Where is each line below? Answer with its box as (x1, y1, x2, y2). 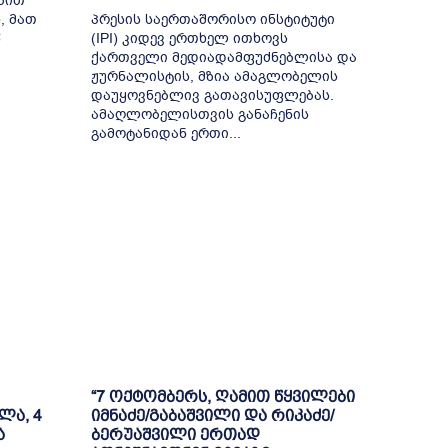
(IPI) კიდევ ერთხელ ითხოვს (90, 29, 288, 49)
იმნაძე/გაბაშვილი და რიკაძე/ (90, 406, 334, 424)
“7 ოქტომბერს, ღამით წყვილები (90, 387, 355, 405)
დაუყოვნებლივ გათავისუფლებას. (90, 86, 334, 106)
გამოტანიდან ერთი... (90, 124, 241, 144)
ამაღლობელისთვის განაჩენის (90, 105, 309, 125)
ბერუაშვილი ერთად (90, 425, 260, 443)
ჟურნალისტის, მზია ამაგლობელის (90, 67, 338, 87)
